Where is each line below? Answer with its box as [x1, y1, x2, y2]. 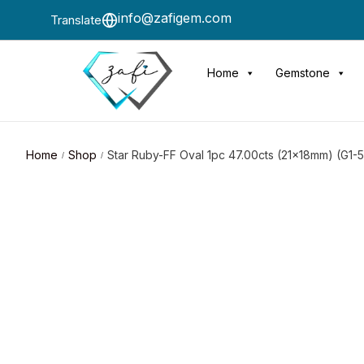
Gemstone [275, 65, 330, 80]
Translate [50, 12, 102, 28]
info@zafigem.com [118, 9, 232, 26]
